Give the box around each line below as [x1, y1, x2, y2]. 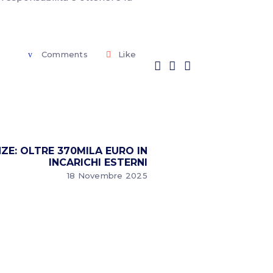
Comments [41, 49, 88, 59]
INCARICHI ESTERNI [49, 157, 147, 168]
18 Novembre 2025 [66, 171, 147, 180]
